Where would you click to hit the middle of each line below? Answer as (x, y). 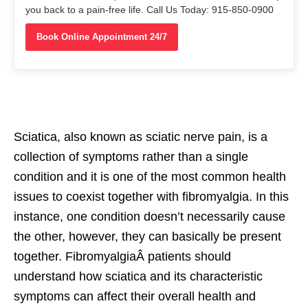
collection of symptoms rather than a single (131, 156)
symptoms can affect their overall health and (135, 296)
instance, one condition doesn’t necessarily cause (150, 216)
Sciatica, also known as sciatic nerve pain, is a (141, 136)
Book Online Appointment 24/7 (102, 36)
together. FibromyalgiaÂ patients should (122, 256)
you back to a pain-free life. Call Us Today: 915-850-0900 (150, 9)
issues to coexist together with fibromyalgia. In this (151, 196)
